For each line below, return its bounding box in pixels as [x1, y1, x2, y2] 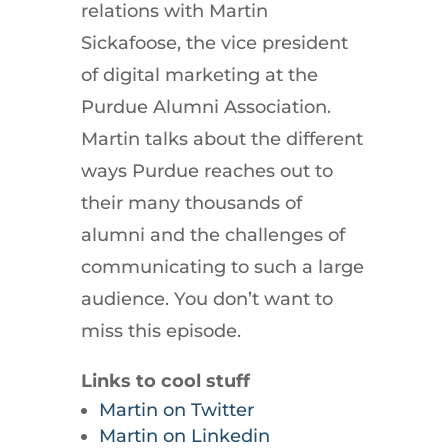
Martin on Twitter [98, 398, 254, 421]
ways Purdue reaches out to [80, 159, 333, 182]
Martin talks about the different [80, 127, 363, 150]
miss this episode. [80, 319, 241, 342]
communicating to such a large [80, 255, 364, 278]
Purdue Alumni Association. [80, 95, 331, 118]
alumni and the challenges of [80, 223, 345, 246]
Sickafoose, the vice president [80, 31, 348, 54]
